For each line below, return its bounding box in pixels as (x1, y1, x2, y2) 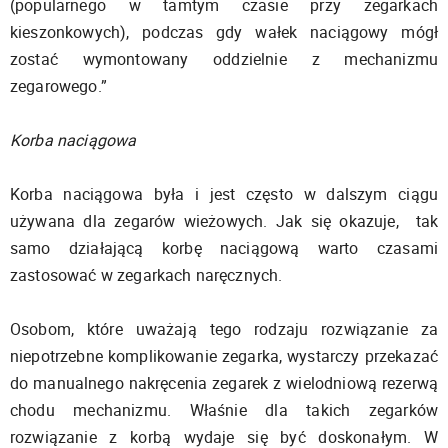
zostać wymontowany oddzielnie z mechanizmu (10, 47, 438, 70)
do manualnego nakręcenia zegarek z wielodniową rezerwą (10, 371, 438, 394)
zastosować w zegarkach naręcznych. (10, 263, 283, 286)
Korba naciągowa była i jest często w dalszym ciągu (10, 182, 438, 205)
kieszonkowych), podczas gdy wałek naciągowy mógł (10, 20, 438, 43)
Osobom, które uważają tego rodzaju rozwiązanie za (10, 317, 438, 340)
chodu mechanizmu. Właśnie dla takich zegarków (10, 398, 438, 421)
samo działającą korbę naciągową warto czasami (10, 236, 438, 259)
